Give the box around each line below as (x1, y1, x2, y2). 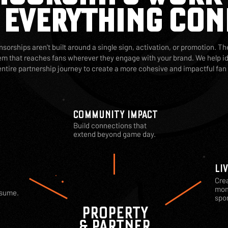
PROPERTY (81, 203, 148, 223)
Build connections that (73, 121, 147, 130)
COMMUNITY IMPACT (73, 108, 158, 121)
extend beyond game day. (73, 129, 156, 138)
